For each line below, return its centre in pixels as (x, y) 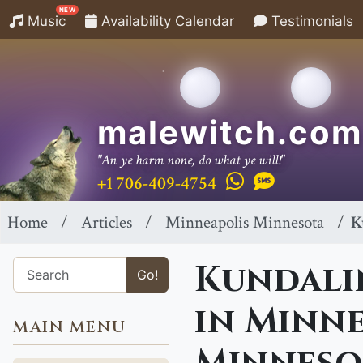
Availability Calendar (166, 21)
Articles (107, 222)
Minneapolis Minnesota (245, 222)
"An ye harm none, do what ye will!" (191, 160)
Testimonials (310, 21)
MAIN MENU (70, 327)
